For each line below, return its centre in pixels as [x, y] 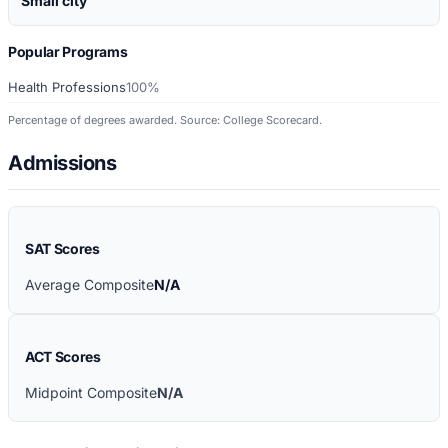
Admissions [62, 163]
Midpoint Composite [91, 393]
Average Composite [89, 285]
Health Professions [67, 86]
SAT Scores [62, 249]
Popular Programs [68, 51]
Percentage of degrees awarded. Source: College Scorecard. [165, 119]
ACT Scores [63, 357]
